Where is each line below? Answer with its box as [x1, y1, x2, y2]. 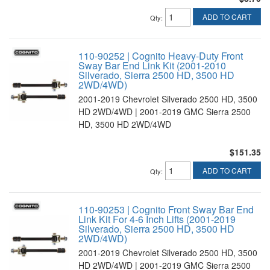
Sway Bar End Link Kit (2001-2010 [78, 58, 226, 72]
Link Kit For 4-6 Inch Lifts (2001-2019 [78, 212, 236, 226]
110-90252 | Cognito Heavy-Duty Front [78, 49, 243, 63]
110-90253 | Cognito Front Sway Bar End [78, 202, 254, 216]
